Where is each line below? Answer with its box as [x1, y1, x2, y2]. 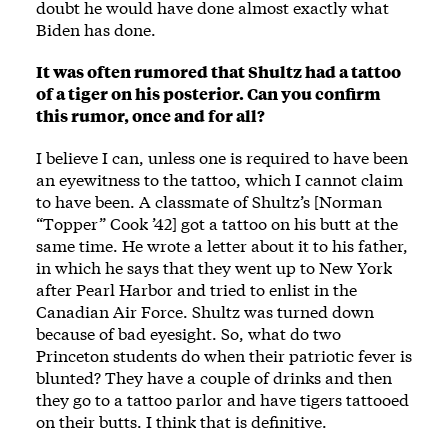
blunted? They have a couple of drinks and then [36, 366, 392, 388]
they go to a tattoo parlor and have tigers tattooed [36, 388, 409, 410]
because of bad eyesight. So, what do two [36, 322, 341, 344]
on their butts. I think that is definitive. [36, 410, 335, 432]
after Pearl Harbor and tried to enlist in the [36, 278, 357, 300]
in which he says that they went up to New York [36, 256, 392, 278]
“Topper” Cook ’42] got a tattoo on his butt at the [36, 212, 398, 234]
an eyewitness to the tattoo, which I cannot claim [36, 168, 403, 190]
